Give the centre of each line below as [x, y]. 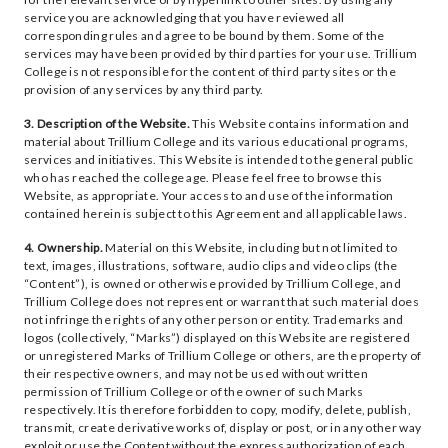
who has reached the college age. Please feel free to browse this [203, 177]
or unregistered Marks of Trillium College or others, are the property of [223, 355]
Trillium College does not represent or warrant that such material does [221, 301]
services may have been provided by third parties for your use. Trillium [221, 53]
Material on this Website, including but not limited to [250, 247]
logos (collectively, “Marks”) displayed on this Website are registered [217, 337]
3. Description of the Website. [107, 123]
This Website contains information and [300, 123]
